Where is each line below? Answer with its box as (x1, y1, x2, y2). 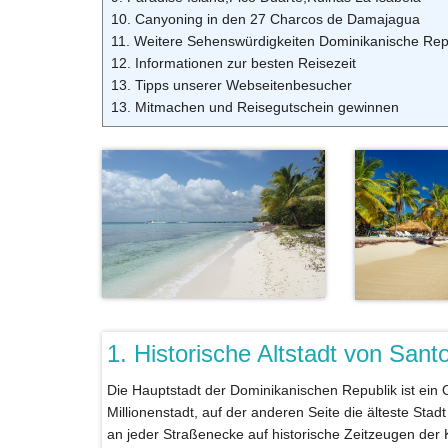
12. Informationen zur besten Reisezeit (111, 54, 356, 71)
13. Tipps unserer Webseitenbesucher (111, 76, 352, 93)
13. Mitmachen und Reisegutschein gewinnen (111, 98, 399, 115)
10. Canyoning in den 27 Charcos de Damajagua (111, 10, 420, 27)
